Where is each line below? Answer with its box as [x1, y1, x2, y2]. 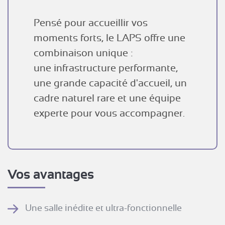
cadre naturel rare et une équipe [34, 92, 181, 104]
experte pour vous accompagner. [34, 107, 185, 119]
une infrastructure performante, [34, 62, 178, 74]
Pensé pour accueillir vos [34, 17, 148, 29]
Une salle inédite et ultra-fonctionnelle [25, 203, 182, 213]
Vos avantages [8, 166, 94, 182]
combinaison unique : [34, 47, 133, 59]
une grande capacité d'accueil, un [34, 77, 187, 89]
